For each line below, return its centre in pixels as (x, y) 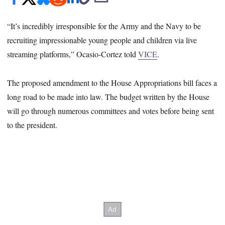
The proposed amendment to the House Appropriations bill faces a (112, 82)
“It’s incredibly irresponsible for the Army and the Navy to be (104, 26)
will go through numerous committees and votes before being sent (111, 110)
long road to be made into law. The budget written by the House (108, 96)
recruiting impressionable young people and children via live (102, 40)
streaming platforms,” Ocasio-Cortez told (73, 54)
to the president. (32, 125)
